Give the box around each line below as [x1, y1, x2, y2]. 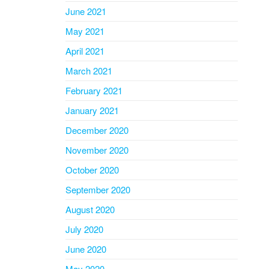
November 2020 [65, 144, 128, 156]
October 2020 [65, 163, 119, 176]
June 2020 [65, 243, 106, 255]
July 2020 [65, 223, 103, 235]
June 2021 [65, 5, 106, 17]
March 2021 [65, 64, 112, 77]
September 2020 [65, 183, 130, 196]
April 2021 [65, 44, 104, 57]
